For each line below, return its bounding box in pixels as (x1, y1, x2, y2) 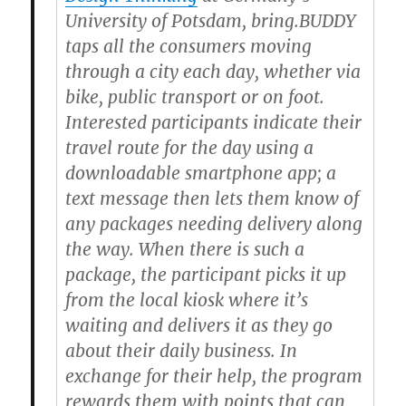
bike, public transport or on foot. (64, 86, 324, 108)
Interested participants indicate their (64, 111, 362, 133)
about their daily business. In (64, 340, 297, 362)
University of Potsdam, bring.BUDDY (64, 10, 355, 32)
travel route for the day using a (64, 137, 314, 159)
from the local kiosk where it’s (64, 289, 308, 311)
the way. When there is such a (64, 238, 304, 260)
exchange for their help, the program (64, 365, 362, 387)
